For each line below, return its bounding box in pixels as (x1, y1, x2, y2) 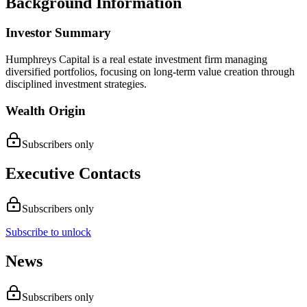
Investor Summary (5, 25, 111, 40)
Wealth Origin (5, 103, 86, 118)
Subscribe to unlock (5, 226, 91, 238)
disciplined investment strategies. (5, 78, 147, 90)
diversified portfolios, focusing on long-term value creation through (5, 66, 295, 78)
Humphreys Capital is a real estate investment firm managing (5, 53, 267, 66)
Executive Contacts (5, 164, 140, 182)
